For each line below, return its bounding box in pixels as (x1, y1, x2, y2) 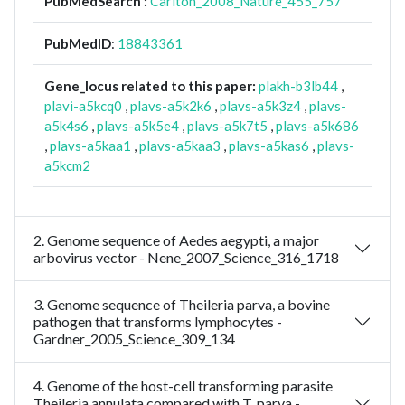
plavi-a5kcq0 (44, 98, 122, 115)
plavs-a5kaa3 (139, 137, 221, 155)
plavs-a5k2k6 (130, 98, 212, 115)
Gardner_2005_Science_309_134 (33, 330, 235, 348)
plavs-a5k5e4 (97, 118, 179, 135)
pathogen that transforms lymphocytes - (33, 313, 282, 331)
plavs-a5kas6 (229, 137, 309, 155)
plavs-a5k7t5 (187, 118, 268, 135)
